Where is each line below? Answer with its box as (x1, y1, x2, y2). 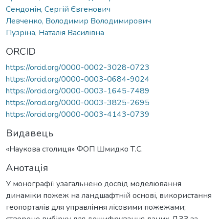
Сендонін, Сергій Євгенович (6, 3, 110, 15)
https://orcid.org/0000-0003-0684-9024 (6, 73, 150, 85)
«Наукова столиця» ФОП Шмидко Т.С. (6, 143, 143, 154)
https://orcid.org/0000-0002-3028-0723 (6, 62, 150, 73)
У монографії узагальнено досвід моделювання (6, 178, 181, 189)
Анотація (6, 161, 48, 175)
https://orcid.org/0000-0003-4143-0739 (6, 109, 150, 120)
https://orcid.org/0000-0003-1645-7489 (6, 85, 150, 96)
